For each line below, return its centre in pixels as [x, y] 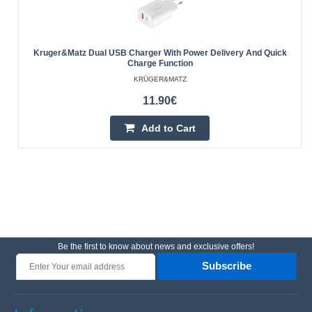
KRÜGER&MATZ [160, 79]
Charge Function [160, 63]
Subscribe [227, 266]
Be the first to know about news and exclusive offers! [156, 247]
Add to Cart [169, 128]
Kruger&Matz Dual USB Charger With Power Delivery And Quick [160, 53]
